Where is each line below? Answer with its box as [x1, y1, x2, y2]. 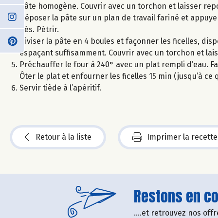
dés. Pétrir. [19, 24, 59, 34]
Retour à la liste [36, 132, 91, 142]
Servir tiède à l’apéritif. [19, 83, 101, 92]
